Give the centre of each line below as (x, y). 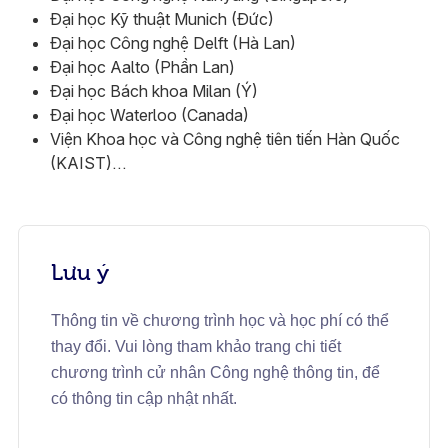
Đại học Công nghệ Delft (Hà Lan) (172, 43)
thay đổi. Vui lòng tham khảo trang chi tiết (195, 347)
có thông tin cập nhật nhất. (145, 399)
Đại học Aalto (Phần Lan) (142, 67)
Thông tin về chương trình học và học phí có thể (219, 321)
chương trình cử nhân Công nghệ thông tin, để (215, 373)
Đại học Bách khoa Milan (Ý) (153, 91)
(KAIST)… (87, 163)
